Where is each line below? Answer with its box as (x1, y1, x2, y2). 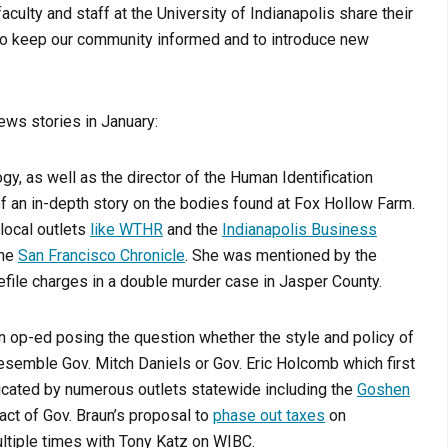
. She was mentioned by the (185, 246, 377, 266)
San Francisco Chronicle (18, 246, 185, 266)
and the (163, 220, 222, 240)
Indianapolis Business (222, 220, 377, 240)
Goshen (357, 380, 410, 400)
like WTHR (90, 220, 163, 240)
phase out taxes (213, 406, 325, 426)
